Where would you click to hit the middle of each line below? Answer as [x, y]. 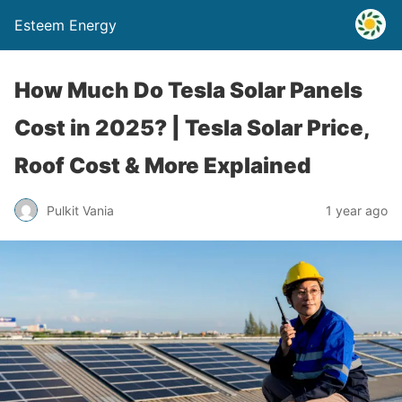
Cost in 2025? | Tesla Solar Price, [192, 128]
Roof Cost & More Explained [162, 166]
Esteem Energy [66, 25]
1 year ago [357, 210]
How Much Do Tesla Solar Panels [188, 90]
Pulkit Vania [80, 210]
